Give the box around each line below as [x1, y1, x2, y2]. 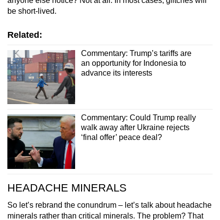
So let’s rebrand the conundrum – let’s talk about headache [7, 200, 212, 209]
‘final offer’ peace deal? [81, 133, 162, 142]
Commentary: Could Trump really [81, 113, 196, 122]
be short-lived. [7, 6, 56, 15]
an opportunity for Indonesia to [81, 58, 186, 67]
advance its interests [81, 68, 152, 77]
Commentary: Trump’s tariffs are [81, 49, 192, 57]
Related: [7, 29, 42, 40]
